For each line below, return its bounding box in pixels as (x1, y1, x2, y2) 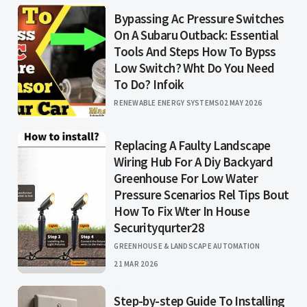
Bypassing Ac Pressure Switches (114, 10, 284, 27)
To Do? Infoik (114, 76, 184, 93)
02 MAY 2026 (219, 98, 262, 108)
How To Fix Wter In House (114, 203, 250, 220)
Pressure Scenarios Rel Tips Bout (114, 186, 289, 204)
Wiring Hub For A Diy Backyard (114, 153, 273, 171)
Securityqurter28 (114, 219, 204, 236)
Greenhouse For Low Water (114, 170, 258, 187)
